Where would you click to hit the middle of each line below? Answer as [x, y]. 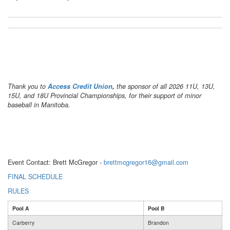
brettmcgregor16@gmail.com [146, 162]
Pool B [156, 208]
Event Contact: [30, 162]
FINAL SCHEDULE [35, 176]
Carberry [23, 222]
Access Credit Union [80, 86]
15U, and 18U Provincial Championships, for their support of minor [104, 95]
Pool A [21, 208]
